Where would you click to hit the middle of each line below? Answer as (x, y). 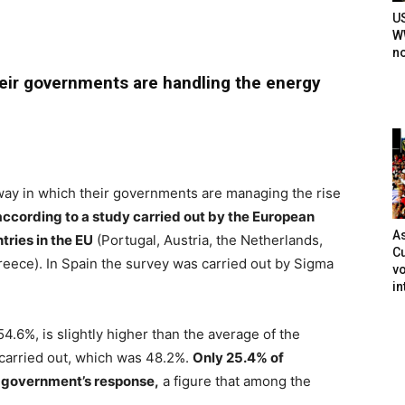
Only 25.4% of (238, 358)
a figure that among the (235, 381)
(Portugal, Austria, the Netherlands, (208, 240)
